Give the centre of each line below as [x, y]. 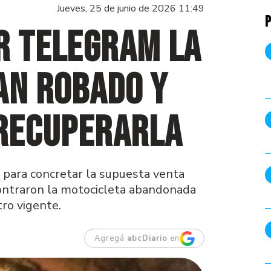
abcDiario [147, 239]
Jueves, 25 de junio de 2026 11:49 [131, 8]
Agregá [110, 239]
